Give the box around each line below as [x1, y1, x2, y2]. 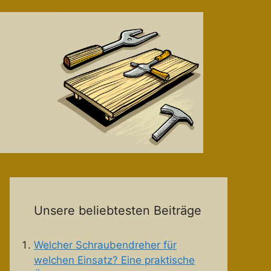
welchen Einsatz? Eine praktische [34, 254, 195, 267]
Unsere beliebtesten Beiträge [34, 203, 201, 218]
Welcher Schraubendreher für [34, 239, 177, 252]
